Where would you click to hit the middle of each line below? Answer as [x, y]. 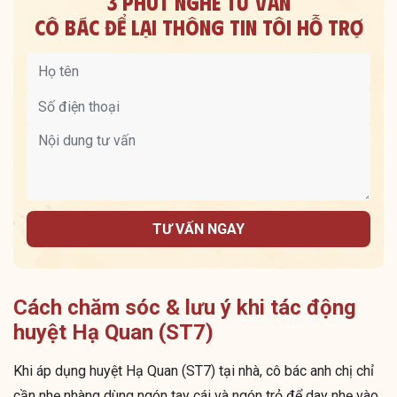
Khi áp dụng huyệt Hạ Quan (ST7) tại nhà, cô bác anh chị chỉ [194, 371]
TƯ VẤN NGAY [198, 229]
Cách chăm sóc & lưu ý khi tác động [185, 308]
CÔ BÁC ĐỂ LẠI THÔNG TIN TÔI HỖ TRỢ [198, 27]
